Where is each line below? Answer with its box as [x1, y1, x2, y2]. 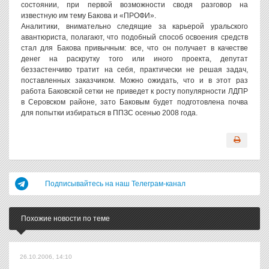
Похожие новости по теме [21, 214, 110, 223]
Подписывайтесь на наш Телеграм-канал [45, 180, 186, 188]
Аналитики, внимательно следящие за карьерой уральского [21, 22, 248, 31]
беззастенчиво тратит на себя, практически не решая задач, [21, 65, 248, 74]
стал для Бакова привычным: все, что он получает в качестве [21, 44, 248, 52]
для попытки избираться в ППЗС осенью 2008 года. [21, 109, 198, 117]
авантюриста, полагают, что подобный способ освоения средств [21, 33, 248, 41]
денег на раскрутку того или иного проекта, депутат [21, 55, 248, 63]
